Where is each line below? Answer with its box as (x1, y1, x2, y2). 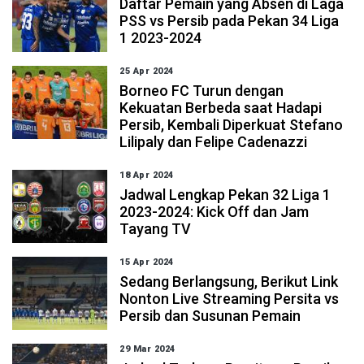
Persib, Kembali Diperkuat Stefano (119, 116, 344, 133)
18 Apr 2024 (119, 170, 174, 180)
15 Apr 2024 (119, 257, 174, 267)
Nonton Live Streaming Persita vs (119, 290, 340, 307)
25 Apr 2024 (119, 66, 174, 76)
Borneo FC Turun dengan (119, 82, 284, 99)
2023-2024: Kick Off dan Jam (119, 203, 310, 220)
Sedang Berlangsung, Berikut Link (119, 273, 339, 290)
